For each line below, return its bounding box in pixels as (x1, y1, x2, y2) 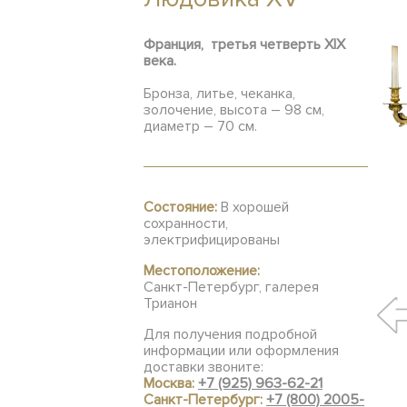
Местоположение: (144, 262, 260, 280)
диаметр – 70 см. (144, 117, 257, 135)
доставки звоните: (144, 358, 263, 376)
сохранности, (144, 214, 228, 233)
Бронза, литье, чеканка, (144, 84, 295, 103)
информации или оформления (144, 342, 339, 360)
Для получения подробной (144, 325, 317, 343)
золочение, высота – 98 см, (144, 101, 324, 119)
